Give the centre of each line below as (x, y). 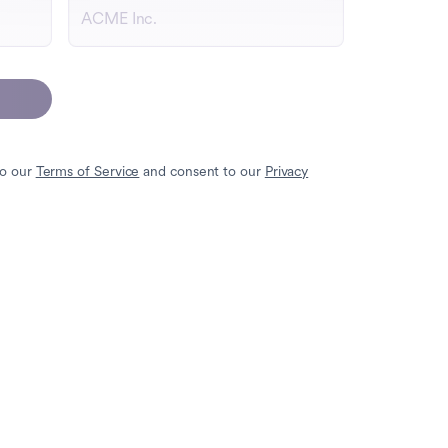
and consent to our (202, 173)
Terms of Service (87, 173)
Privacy (286, 173)
